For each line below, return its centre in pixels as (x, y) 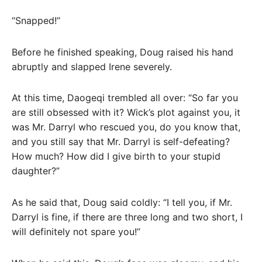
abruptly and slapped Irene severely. (92, 66)
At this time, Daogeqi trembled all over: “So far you (125, 98)
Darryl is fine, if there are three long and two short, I (127, 217)
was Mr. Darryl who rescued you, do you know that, (126, 127)
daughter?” (36, 171)
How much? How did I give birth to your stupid (116, 156)
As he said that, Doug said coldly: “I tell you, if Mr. (122, 203)
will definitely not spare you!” (76, 232)
